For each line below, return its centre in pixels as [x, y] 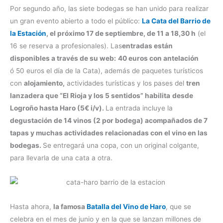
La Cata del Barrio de [176, 21]
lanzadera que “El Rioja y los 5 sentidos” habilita [90, 96]
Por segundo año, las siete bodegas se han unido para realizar [109, 9]
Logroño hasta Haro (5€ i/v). [58, 108]
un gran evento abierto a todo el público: [76, 21]
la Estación [28, 34]
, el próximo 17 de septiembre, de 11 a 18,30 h [121, 34]
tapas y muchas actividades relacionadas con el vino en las [109, 133]
